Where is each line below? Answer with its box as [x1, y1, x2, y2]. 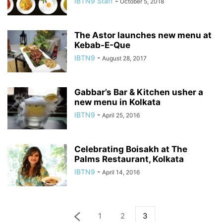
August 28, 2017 [102, 55, 147, 62]
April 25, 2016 [102, 111, 140, 119]
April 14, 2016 [102, 168, 140, 176]
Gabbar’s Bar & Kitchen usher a [74, 87, 203, 97]
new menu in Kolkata [74, 97, 161, 107]
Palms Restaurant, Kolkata [74, 154, 184, 164]
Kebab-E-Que [74, 40, 130, 50]
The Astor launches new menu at [74, 30, 212, 40]
